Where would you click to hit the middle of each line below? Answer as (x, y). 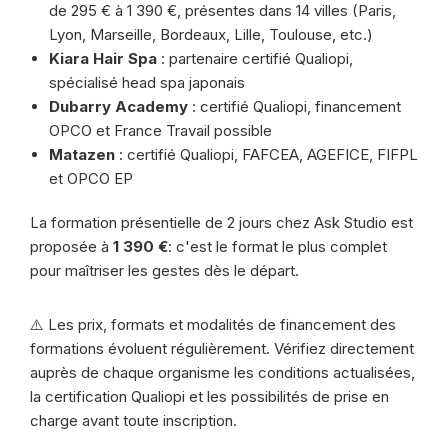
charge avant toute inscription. (133, 420)
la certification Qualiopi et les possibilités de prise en (209, 396)
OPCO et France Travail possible (160, 130)
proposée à (71, 246)
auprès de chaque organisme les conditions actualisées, (222, 372)
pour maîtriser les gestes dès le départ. (164, 270)
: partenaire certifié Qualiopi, (255, 58)
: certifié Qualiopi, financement (294, 106)
